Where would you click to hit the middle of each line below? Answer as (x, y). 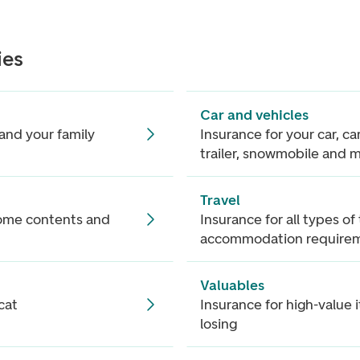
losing (219, 323)
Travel (220, 200)
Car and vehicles (254, 115)
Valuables (232, 285)
